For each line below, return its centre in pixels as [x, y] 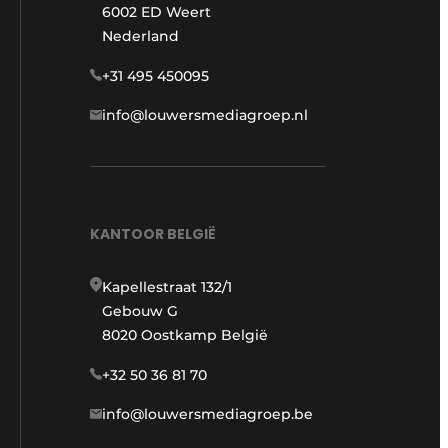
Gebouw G [140, 311]
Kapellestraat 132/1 [167, 287]
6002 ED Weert [156, 11]
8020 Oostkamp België [185, 335]
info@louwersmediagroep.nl [205, 114]
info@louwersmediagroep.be [207, 414]
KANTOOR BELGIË [153, 234]
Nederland [140, 35]
